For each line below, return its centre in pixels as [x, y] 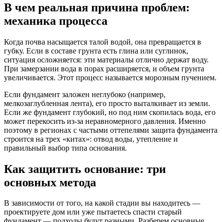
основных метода [50, 182]
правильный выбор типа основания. [65, 148]
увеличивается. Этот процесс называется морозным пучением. [110, 77]
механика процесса [56, 21]
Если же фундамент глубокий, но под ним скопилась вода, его [110, 112]
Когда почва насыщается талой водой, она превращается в [103, 42]
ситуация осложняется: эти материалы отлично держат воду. [106, 59]
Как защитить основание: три [85, 169]
